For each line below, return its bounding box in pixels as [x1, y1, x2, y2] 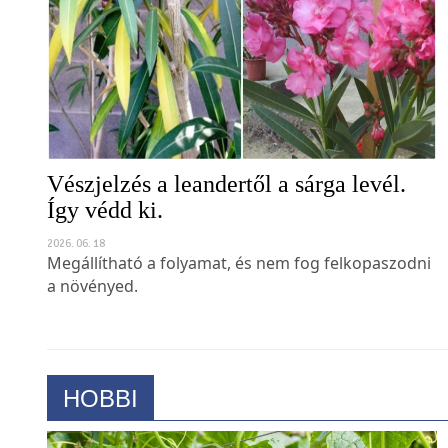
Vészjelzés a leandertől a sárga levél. [47, 189, 406, 216]
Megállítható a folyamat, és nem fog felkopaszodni [47, 270, 431, 293]
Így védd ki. [47, 215, 163, 242]
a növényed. [47, 293, 138, 316]
